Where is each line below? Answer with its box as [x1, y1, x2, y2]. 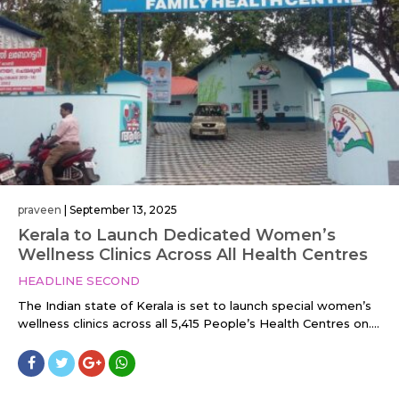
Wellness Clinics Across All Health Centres [18, 244, 368, 265]
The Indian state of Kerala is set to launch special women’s [18, 297, 371, 313]
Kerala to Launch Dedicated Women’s [18, 224, 336, 245]
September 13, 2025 [69, 202, 177, 216]
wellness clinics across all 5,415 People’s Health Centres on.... [18, 315, 379, 330]
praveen [18, 202, 61, 216]
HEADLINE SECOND [18, 273, 140, 288]
